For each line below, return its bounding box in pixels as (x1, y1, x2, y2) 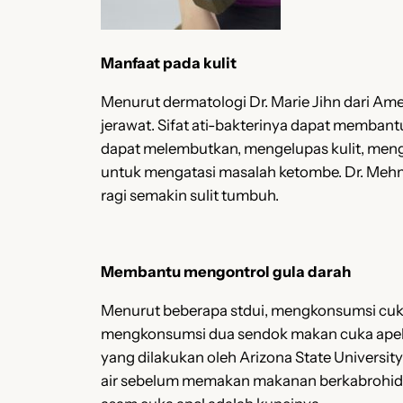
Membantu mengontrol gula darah (101, 263, 351, 282)
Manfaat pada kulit (101, 53, 237, 72)
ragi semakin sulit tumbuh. (101, 185, 279, 204)
